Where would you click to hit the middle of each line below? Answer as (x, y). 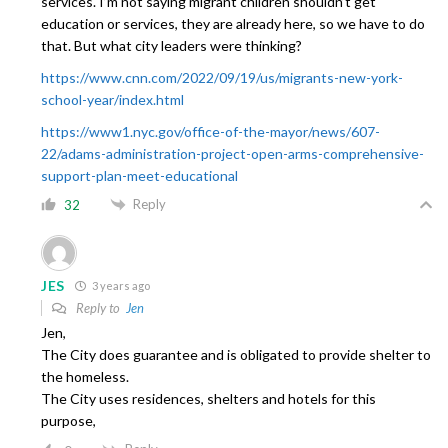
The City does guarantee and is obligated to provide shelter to (236, 355)
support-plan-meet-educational (139, 175)
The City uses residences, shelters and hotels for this (208, 399)
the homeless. (85, 377)
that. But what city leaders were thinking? (171, 45)
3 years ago (120, 286)
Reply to (99, 308)
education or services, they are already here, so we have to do (233, 23)
